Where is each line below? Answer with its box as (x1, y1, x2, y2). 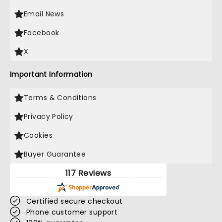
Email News (24, 9, 64, 19)
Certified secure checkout (26, 196, 123, 206)
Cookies (24, 130, 53, 140)
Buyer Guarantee (24, 149, 86, 159)
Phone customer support (26, 207, 118, 217)
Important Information (10, 69, 93, 79)
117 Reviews (65, 167, 111, 179)
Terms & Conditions (24, 93, 97, 103)
